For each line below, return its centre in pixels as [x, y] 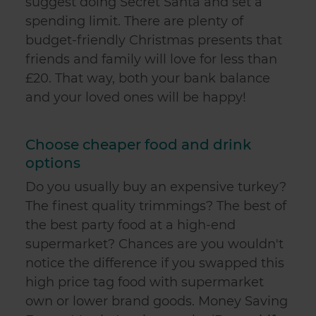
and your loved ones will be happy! [136, 97]
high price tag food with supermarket [145, 282]
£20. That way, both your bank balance [148, 78]
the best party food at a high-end [130, 225]
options [53, 163]
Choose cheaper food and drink [138, 145]
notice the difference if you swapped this [155, 263]
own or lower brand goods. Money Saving [157, 301]
